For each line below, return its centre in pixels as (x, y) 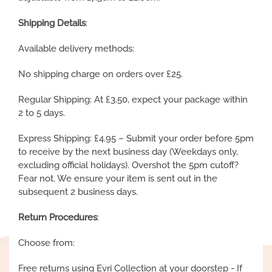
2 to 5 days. (42, 113)
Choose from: (46, 243)
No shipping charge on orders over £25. (100, 74)
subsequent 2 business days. (78, 192)
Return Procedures (58, 217)
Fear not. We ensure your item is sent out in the (118, 178)
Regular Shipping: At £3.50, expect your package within (133, 100)
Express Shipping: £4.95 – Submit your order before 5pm (136, 138)
